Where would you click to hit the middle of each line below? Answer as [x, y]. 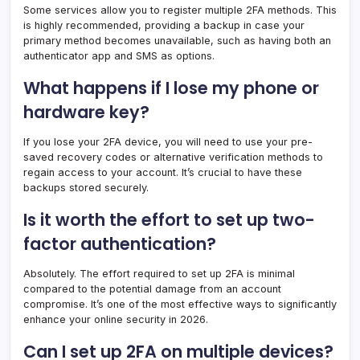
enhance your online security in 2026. [116, 320]
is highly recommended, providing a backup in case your [164, 26]
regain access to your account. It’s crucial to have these [163, 173]
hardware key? [86, 112]
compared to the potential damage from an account [152, 289]
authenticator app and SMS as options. [119, 56]
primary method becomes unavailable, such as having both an [177, 41]
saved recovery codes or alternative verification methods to [173, 157]
